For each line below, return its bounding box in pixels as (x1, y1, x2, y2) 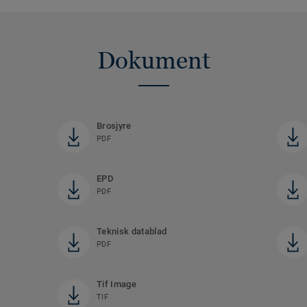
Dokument (97, 46, 210, 74)
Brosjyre (96, 120, 132, 131)
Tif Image (96, 278, 136, 289)
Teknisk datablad (96, 225, 167, 236)
